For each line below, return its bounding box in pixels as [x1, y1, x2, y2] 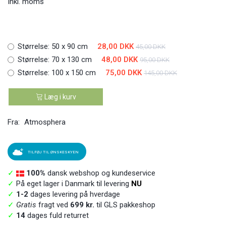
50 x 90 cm [49, 42, 90, 51]
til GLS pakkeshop [94, 200, 155, 209]
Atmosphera [24, 117, 66, 127]
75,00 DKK [105, 68, 142, 77]
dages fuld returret [25, 210, 89, 220]
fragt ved [36, 200, 70, 209]
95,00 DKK [140, 55, 169, 64]
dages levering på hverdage [28, 189, 120, 199]
